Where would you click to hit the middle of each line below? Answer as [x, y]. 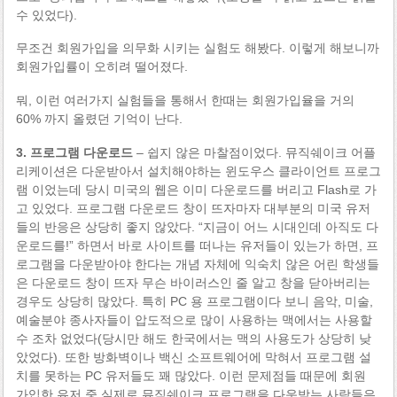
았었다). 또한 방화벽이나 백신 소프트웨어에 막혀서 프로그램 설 [193, 357]
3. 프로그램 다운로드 [74, 152]
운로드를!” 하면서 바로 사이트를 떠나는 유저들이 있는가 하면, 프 [197, 245]
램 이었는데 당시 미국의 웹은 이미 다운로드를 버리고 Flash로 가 [196, 189]
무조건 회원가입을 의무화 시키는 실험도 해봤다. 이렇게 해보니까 [197, 48]
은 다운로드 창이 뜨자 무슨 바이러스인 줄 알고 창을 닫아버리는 [193, 282]
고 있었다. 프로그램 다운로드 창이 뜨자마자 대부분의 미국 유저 [193, 208]
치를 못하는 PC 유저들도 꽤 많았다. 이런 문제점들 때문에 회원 [191, 375]
